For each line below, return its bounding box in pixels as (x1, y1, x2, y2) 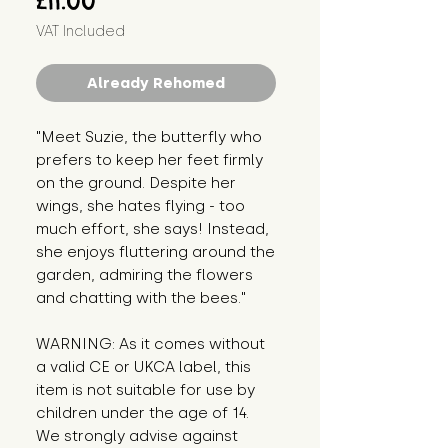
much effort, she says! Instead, (36, 220, 269, 239)
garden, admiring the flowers (36, 266, 253, 285)
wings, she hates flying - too (36, 197, 245, 216)
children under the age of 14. (36, 404, 249, 423)
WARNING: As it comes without (36, 335, 265, 354)
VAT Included (36, 23, 125, 41)
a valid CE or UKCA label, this (36, 358, 251, 377)
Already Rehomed (87, 74, 225, 93)
